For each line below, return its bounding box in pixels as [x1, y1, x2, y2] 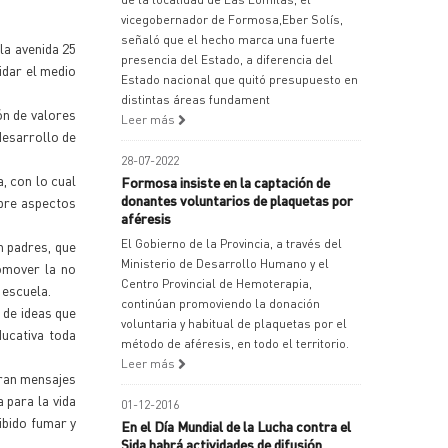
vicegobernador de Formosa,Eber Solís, [121, 12, 343, 27]
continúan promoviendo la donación [121, 296, 320, 311]
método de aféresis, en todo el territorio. [121, 336, 349, 351]
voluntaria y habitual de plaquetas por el [121, 316, 347, 331]
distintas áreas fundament [121, 92, 270, 107]
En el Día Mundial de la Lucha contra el [121, 417, 351, 435]
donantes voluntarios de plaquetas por [121, 191, 353, 209]
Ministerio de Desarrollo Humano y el [121, 256, 329, 271]
